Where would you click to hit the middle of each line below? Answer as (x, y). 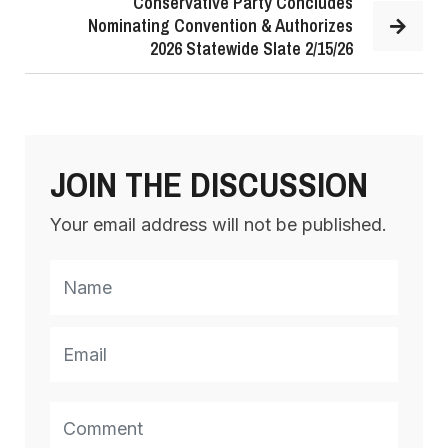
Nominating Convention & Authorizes (220, 25)
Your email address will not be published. (218, 224)
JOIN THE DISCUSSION (209, 184)
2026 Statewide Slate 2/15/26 (251, 48)
